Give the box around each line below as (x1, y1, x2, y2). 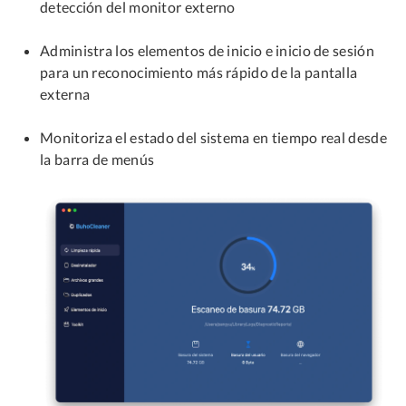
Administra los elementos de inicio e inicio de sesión (40, 41, 374, 59)
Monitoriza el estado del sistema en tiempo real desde (40, 128, 387, 146)
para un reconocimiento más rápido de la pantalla (40, 63, 358, 81)
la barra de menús (40, 150, 155, 168)
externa (40, 84, 91, 102)
